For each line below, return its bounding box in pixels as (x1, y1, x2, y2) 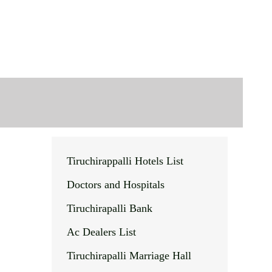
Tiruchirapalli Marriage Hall (66, 250, 191, 262)
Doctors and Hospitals (66, 178, 165, 191)
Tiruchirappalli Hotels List (66, 155, 183, 167)
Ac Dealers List (66, 226, 136, 238)
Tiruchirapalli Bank (66, 202, 152, 214)
